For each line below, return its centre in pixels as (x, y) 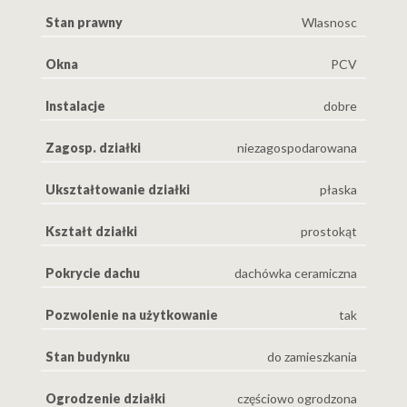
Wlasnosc (329, 22)
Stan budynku (88, 356)
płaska (338, 189)
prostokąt (329, 231)
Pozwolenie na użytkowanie (132, 314)
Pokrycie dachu (93, 273)
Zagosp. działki (93, 147)
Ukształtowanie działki (118, 189)
